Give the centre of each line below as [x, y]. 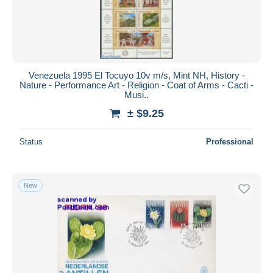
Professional [230, 141]
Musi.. [136, 94]
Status [31, 141]
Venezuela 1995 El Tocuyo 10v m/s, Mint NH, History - [136, 75]
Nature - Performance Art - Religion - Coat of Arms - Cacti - [136, 85]
